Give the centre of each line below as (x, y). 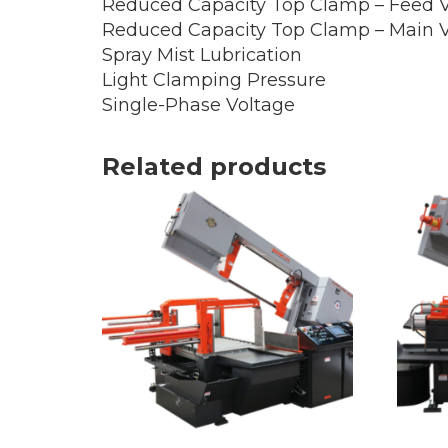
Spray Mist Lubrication (202, 54)
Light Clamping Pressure (214, 79)
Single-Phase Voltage (198, 104)
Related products (214, 166)
